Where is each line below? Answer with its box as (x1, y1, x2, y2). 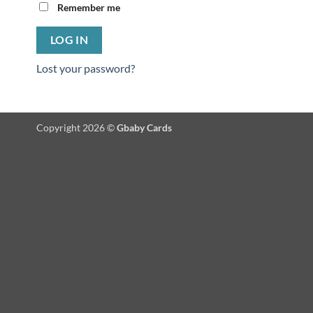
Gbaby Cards (117, 121, 172, 133)
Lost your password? (36, 61, 135, 75)
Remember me (57, 1, 120, 14)
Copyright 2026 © (36, 121, 117, 133)
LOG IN (50, 34, 89, 47)
